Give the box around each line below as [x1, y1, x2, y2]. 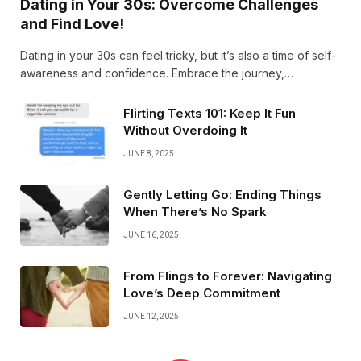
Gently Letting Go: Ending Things [123, 186, 322, 202]
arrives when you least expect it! [20, 101, 193, 115]
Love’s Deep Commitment [123, 284, 280, 301]
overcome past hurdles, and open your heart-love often [20, 83, 319, 98]
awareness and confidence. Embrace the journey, [20, 65, 284, 80]
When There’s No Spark [123, 203, 267, 219]
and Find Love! [20, 15, 124, 32]
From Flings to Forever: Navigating [123, 268, 332, 284]
